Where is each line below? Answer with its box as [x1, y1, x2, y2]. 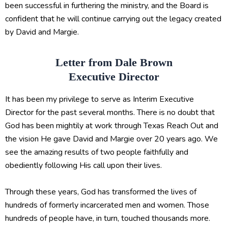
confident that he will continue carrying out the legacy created [5, 13, 221, 25]
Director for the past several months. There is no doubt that [5, 106, 215, 118]
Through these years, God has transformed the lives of [5, 186, 196, 197]
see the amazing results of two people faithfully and [5, 146, 188, 158]
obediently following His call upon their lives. [5, 159, 162, 171]
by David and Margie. [5, 26, 79, 38]
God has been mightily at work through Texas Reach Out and [5, 120, 218, 131]
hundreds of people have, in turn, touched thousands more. [5, 212, 210, 224]
